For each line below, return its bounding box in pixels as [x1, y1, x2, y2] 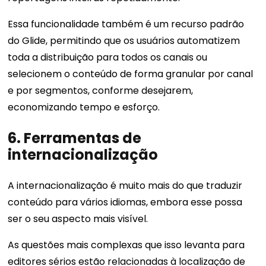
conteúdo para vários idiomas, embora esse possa [8, 195, 243, 210]
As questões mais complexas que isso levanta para [8, 238, 245, 252]
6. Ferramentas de [8, 128, 142, 148]
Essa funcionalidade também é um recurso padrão [8, 17, 245, 31]
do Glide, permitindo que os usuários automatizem [8, 34, 240, 48]
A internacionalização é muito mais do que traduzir [8, 179, 243, 193]
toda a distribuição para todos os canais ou [8, 50, 208, 65]
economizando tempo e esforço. [8, 100, 160, 115]
